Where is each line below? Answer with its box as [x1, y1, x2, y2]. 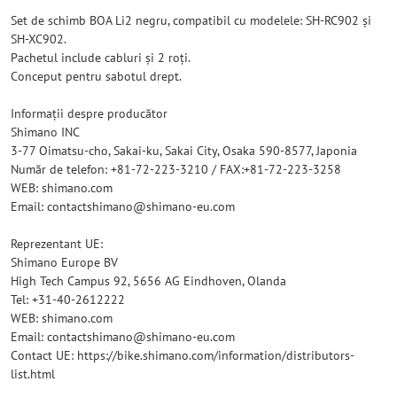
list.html [11, 366, 55, 382]
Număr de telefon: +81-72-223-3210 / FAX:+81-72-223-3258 [11, 161, 341, 177]
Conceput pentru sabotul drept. [11, 68, 182, 84]
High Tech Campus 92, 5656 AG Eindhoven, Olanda [11, 273, 286, 289]
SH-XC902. [11, 31, 66, 47]
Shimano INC [11, 124, 80, 140]
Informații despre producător [11, 105, 167, 121]
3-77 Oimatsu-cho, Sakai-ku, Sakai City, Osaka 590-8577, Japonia [11, 143, 357, 159]
